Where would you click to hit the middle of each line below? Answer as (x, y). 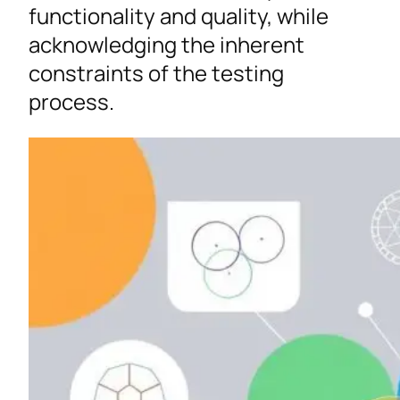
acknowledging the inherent (167, 45)
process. (71, 102)
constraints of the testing (156, 73)
